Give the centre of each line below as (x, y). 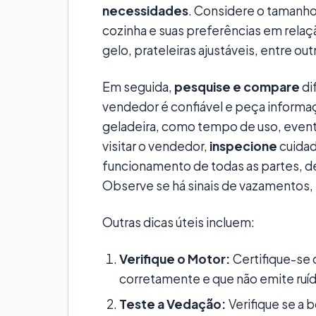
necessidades (145, 11)
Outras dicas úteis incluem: (178, 223)
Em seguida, (138, 87)
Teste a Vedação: (173, 304)
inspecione (243, 146)
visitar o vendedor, (156, 146)
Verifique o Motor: (175, 259)
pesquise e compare (237, 87)
